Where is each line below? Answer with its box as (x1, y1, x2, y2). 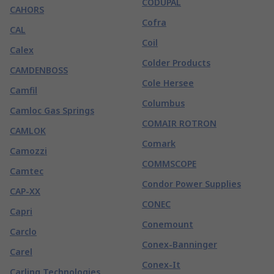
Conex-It (142, 259, 180, 270)
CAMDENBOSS (10, 64, 68, 76)
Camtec (10, 165, 43, 177)
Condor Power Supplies (142, 178, 241, 190)
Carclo (10, 226, 37, 237)
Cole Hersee (142, 77, 194, 89)
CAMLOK (10, 125, 46, 136)
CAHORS (10, 4, 44, 15)
